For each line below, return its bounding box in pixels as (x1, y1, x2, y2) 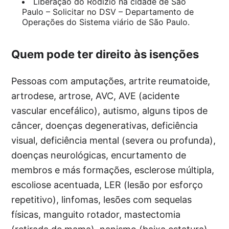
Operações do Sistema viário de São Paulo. (21, 17, 190, 27)
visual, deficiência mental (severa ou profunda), (11, 135, 216, 146)
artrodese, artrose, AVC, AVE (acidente (11, 90, 180, 101)
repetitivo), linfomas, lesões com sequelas (11, 194, 192, 205)
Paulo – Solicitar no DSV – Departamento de (21, 7, 194, 17)
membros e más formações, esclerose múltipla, (11, 165, 215, 175)
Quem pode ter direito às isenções (11, 48, 199, 61)
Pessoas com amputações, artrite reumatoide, (11, 76, 211, 86)
